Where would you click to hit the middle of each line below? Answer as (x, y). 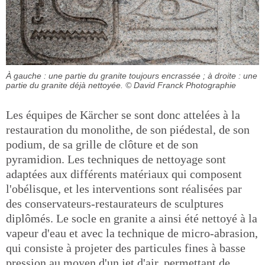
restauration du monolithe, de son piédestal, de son (128, 129)
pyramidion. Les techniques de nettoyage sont (116, 159)
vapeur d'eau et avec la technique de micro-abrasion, (132, 233)
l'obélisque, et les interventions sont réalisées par (124, 188)
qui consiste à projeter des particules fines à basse (126, 248)
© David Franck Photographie (181, 85)
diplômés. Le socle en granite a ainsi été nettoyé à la (132, 218)
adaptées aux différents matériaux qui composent (124, 174)
